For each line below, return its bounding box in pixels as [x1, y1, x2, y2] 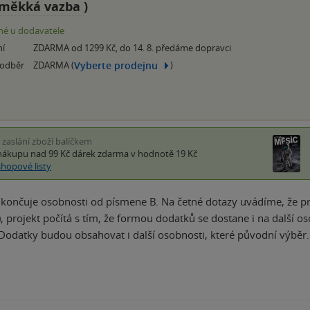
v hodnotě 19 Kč [129, 147, 197, 161]
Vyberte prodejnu [74, 58, 158, 72]
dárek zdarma [72, 147, 129, 161]
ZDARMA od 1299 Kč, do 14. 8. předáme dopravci [33, 42, 231, 55]
